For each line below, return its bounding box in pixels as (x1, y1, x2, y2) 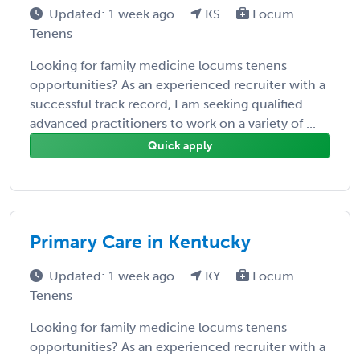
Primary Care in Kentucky (30, 230, 251, 253)
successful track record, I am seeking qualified (30, 96, 303, 112)
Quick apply (148, 138, 212, 153)
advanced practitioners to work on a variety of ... (30, 115, 316, 131)
